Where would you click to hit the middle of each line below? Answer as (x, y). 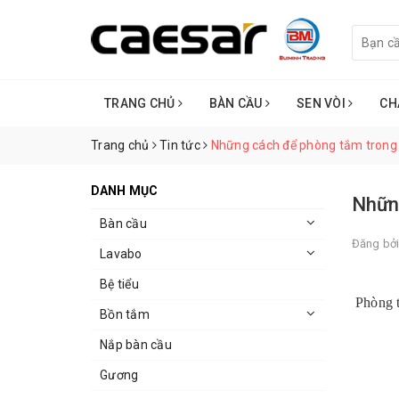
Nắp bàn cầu (136, 345)
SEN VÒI (322, 104)
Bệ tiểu (119, 285)
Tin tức (180, 146)
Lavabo (121, 254)
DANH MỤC (125, 191)
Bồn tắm (125, 315)
